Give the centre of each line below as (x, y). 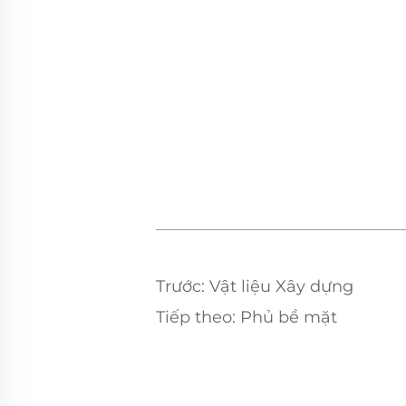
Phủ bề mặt (286, 317)
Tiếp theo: (196, 317)
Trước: (180, 286)
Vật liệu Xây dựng (279, 286)
